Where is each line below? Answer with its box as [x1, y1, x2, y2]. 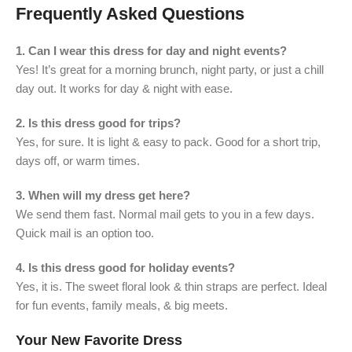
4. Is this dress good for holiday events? [16, 260, 235, 274]
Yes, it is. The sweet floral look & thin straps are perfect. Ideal [16, 279, 327, 293]
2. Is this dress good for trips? [16, 115, 181, 130]
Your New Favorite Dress [16, 332, 182, 348]
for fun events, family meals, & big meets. [16, 298, 228, 312]
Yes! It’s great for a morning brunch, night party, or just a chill [16, 62, 324, 76]
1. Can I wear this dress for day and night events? [16, 43, 287, 57]
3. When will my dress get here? [16, 188, 190, 202]
